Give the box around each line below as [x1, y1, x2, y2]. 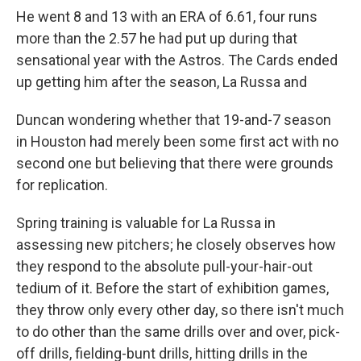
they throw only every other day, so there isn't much [16, 301, 344, 318]
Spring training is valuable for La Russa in [16, 214, 276, 231]
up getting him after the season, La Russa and [16, 73, 307, 90]
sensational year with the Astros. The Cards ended [16, 52, 338, 68]
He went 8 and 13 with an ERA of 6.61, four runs [16, 8, 317, 25]
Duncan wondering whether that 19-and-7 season [16, 111, 331, 128]
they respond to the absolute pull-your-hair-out [16, 258, 313, 275]
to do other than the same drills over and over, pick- [16, 323, 340, 340]
